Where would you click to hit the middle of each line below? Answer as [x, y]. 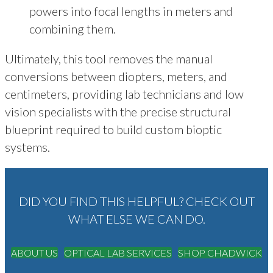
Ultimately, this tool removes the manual [109, 58]
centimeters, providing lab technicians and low [124, 94]
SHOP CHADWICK [220, 252]
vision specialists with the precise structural [118, 111]
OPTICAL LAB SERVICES [118, 252]
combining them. [73, 28]
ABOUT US [34, 252]
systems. [27, 147]
